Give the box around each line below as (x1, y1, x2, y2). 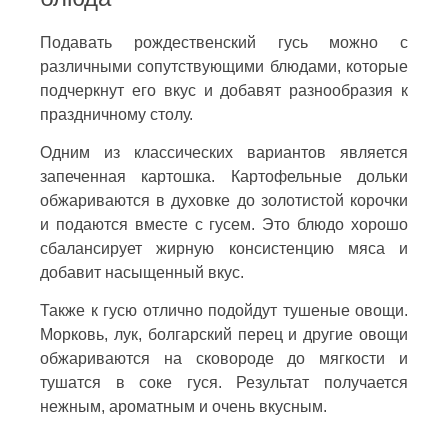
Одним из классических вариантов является (40, 143, 408, 161)
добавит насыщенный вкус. (40, 263, 244, 281)
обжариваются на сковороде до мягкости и (40, 349, 408, 367)
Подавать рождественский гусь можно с (40, 33, 408, 51)
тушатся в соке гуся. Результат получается (40, 373, 408, 391)
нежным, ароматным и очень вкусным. (40, 397, 327, 415)
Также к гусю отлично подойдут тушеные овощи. (40, 301, 408, 319)
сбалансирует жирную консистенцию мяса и (40, 239, 408, 257)
